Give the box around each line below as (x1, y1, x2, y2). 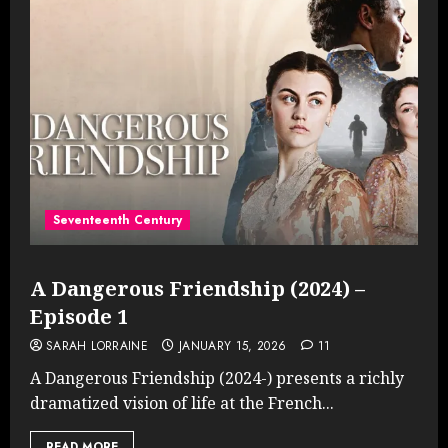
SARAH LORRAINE (46, 336, 149, 355)
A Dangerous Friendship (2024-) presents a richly (30, 366, 404, 389)
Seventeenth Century (53, 210, 182, 229)
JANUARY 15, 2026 (178, 336, 287, 355)
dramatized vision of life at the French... (30, 391, 334, 414)
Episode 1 (30, 302, 128, 330)
